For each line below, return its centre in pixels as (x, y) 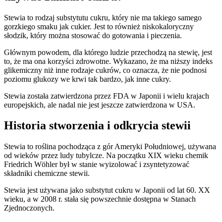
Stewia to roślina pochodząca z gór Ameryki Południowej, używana (110, 147)
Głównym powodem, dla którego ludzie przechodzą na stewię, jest (108, 52)
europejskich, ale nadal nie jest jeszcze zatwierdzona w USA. (100, 105)
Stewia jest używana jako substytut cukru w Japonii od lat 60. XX (107, 190)
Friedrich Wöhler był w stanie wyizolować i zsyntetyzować (97, 165)
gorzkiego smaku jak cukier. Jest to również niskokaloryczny (99, 26)
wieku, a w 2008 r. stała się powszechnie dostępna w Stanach (100, 199)
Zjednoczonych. (29, 208)
